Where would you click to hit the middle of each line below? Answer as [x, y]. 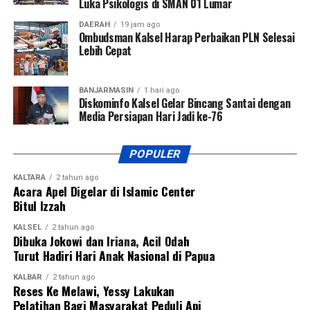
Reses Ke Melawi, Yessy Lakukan [94, 290]
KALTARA [29, 177]
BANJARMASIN [106, 90]
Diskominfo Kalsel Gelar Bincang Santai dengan [184, 103]
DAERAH [94, 24]
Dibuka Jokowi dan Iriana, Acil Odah [101, 240]
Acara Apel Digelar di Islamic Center [104, 191]
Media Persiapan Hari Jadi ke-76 [151, 116]
